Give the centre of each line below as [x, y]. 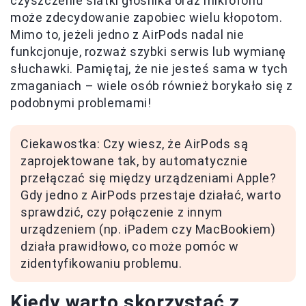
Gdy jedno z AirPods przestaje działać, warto [151, 195]
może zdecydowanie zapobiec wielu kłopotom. [147, 18]
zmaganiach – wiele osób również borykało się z [152, 86]
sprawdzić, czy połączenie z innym [122, 212]
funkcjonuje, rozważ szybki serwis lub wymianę [149, 52]
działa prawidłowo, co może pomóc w [130, 247]
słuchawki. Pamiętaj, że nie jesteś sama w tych [149, 69]
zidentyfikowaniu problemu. [101, 264]
